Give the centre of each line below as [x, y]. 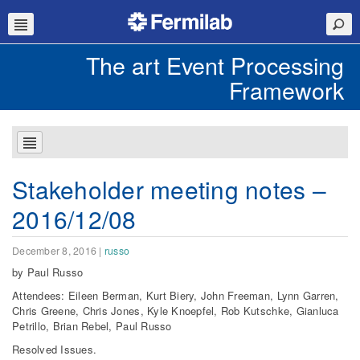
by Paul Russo [48, 272]
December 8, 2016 [55, 250]
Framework [286, 90]
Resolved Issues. [55, 349]
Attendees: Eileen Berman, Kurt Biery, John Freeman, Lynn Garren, [176, 295]
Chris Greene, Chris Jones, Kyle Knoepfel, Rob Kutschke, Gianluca [176, 310]
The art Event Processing [215, 65]
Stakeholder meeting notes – [170, 189]
